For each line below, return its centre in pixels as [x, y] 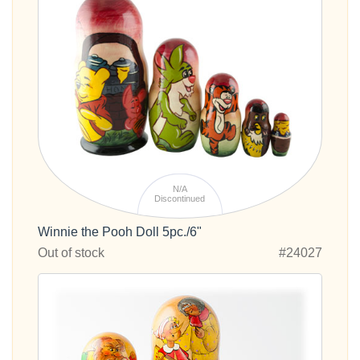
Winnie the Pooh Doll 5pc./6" [120, 231]
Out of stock [71, 252]
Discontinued [180, 199]
